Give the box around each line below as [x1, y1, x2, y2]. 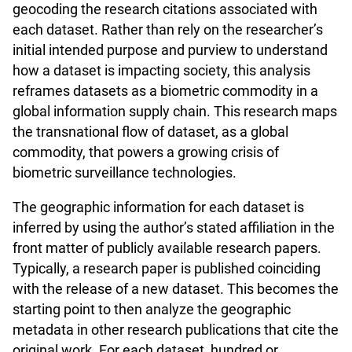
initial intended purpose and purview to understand [13, 41, 328, 58]
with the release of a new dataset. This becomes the [13, 280, 339, 298]
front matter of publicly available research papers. [13, 240, 321, 257]
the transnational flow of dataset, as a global [13, 123, 288, 140]
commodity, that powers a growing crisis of [13, 143, 279, 160]
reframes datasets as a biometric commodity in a [13, 82, 318, 99]
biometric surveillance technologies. [13, 163, 236, 181]
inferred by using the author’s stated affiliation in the [13, 219, 335, 236]
